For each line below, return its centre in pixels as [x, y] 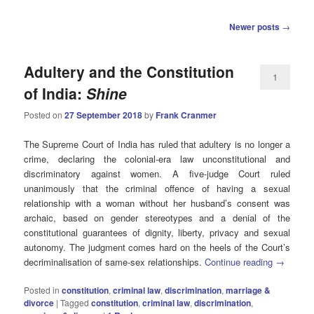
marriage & [248, 290]
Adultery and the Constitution [129, 72]
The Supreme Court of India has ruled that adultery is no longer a [157, 144]
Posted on [45, 115]
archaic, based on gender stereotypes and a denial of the [157, 217]
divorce [39, 302]
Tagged [75, 302]
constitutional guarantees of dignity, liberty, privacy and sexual [157, 232]
